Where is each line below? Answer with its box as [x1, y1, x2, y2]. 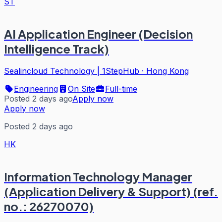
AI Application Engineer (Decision [4, 26, 193, 42]
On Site [68, 83, 95, 94]
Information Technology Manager [4, 168, 192, 184]
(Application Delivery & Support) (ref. [4, 183, 218, 199]
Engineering [14, 83, 58, 94]
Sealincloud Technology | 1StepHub [4, 65, 139, 76]
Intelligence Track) [4, 41, 109, 56]
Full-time [105, 83, 137, 94]
